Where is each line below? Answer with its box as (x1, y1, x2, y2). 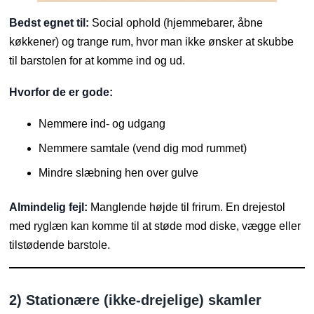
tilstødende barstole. (9, 238, 111, 251)
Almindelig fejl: (9, 200, 88, 213)
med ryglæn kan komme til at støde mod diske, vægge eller (9, 219, 301, 232)
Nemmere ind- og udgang (39, 117, 166, 130)
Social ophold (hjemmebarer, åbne (89, 16, 264, 29)
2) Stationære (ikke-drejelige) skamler (9, 292, 262, 308)
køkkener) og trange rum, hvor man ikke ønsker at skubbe (9, 35, 294, 48)
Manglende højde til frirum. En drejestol (88, 200, 286, 213)
